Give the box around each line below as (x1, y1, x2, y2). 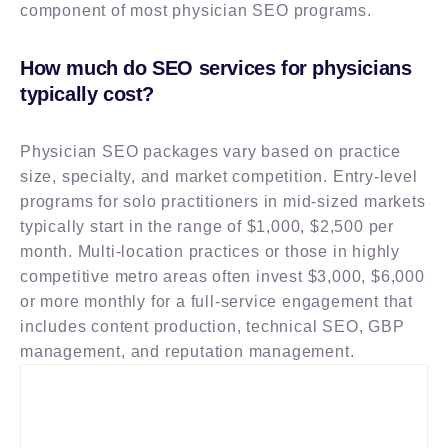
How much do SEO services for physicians (20, 56, 412, 79)
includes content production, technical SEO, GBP (20, 317, 405, 335)
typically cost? (20, 82, 154, 105)
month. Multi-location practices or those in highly (20, 242, 400, 260)
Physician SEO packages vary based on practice (20, 142, 401, 160)
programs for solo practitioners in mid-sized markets (20, 192, 426, 210)
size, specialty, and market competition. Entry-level (20, 167, 418, 185)
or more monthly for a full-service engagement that (20, 292, 413, 310)
